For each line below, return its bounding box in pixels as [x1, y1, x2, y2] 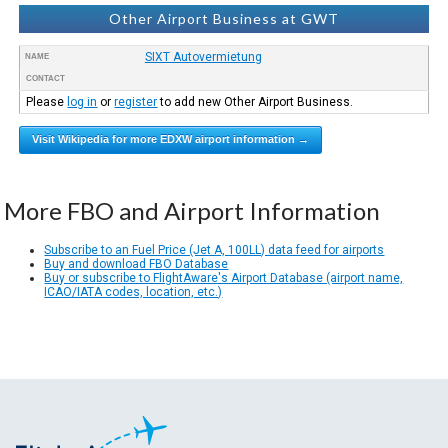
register [114, 94, 158, 109]
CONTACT [26, 73, 66, 83]
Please [26, 94, 68, 109]
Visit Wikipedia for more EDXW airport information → [32, 132, 310, 145]
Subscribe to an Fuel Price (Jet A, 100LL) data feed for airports [44, 242, 385, 257]
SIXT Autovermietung [144, 49, 262, 64]
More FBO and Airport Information [4, 195, 381, 225]
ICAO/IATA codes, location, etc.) [44, 284, 223, 299]
